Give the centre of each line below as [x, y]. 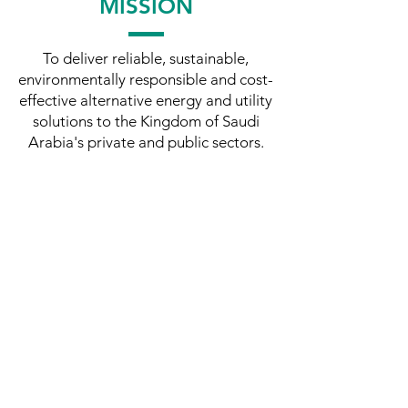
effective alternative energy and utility [146, 100]
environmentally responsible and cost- [146, 79]
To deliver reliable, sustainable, [146, 58]
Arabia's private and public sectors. [146, 142]
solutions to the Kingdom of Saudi [146, 121]
